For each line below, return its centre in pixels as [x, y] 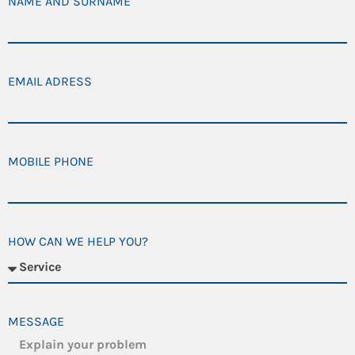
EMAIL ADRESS [50, 81]
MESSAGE [36, 321]
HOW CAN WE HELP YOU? [78, 241]
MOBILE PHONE [51, 161]
